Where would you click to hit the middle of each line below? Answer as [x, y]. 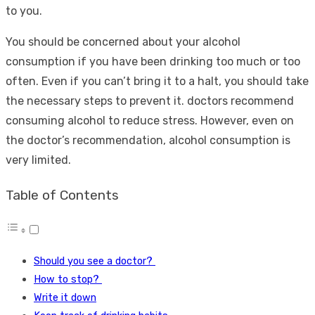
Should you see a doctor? [95, 261]
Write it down [65, 298]
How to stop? [68, 279]
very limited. [38, 160]
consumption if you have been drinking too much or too [153, 61]
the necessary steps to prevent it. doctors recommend [150, 101]
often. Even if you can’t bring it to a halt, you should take [157, 81]
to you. [24, 11]
